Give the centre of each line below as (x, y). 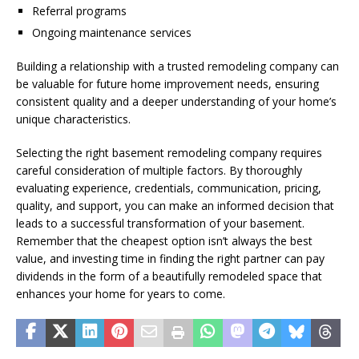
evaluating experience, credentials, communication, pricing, (169, 188)
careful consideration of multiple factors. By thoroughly (159, 170)
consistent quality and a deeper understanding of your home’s (176, 101)
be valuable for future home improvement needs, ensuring (167, 83)
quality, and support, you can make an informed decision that (175, 205)
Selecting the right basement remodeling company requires (169, 152)
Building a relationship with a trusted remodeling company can (177, 66)
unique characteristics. (73, 119)
